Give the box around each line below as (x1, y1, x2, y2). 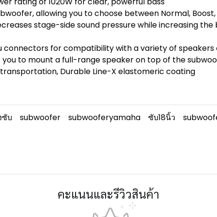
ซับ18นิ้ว (148, 112, 175, 123)
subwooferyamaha (68, 112, 140, 123)
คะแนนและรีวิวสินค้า (58, 186, 159, 201)
